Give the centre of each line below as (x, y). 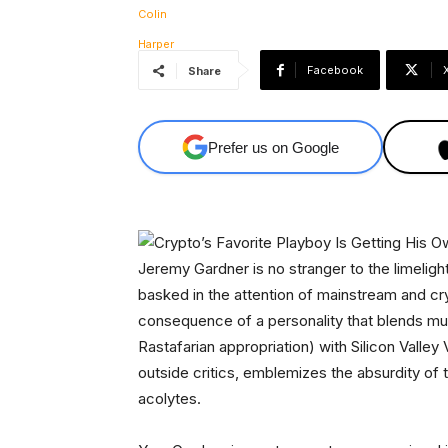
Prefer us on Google (274, 147)
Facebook (335, 70)
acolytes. (169, 399)
